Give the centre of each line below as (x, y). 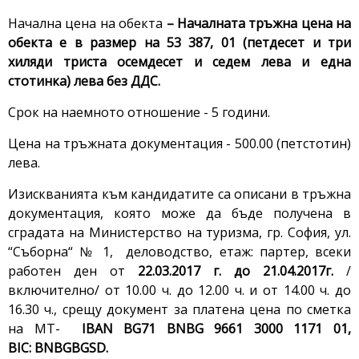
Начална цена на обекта (87, 24)
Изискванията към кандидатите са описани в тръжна (179, 194)
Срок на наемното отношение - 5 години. (139, 113)
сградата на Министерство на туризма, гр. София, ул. (179, 233)
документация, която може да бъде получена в (179, 214)
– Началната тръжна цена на (258, 24)
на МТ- (45, 329)
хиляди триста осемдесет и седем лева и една (179, 62)
